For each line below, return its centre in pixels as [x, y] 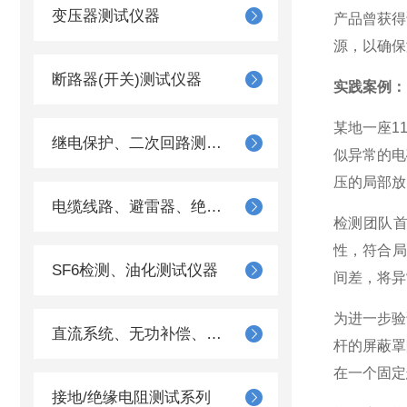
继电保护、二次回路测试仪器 [214, 143]
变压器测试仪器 [106, 16]
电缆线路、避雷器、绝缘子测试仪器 [214, 207]
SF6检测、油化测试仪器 [135, 270]
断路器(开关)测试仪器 [127, 79]
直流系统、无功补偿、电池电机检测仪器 [214, 334]
